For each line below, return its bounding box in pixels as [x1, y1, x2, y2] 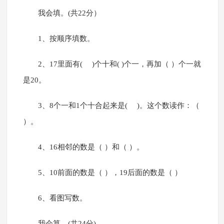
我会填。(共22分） [37, 9, 101, 17]
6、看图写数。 [37, 194, 87, 202]
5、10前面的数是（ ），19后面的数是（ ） [37, 168, 182, 177]
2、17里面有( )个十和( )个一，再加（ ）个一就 [37, 60, 201, 68]
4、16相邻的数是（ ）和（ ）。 [37, 143, 144, 151]
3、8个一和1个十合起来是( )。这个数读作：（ [37, 101, 199, 110]
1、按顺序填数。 [37, 34, 94, 43]
